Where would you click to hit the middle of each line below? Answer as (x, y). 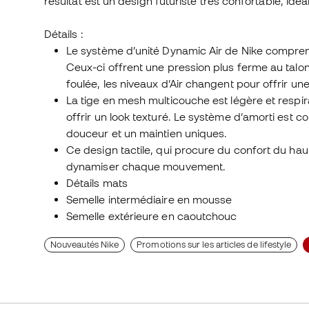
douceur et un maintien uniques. (147, 133)
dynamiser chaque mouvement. (146, 167)
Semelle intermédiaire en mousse (149, 200)
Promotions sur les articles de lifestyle (214, 245)
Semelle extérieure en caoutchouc (152, 216)
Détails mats (97, 183)
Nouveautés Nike (85, 245)
